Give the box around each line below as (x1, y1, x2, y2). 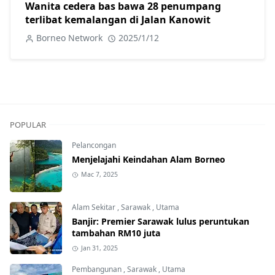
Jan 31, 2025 (80, 244, 118, 253)
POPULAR (10, 119, 46, 131)
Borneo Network (36, 32, 103, 44)
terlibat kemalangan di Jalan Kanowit (25, 13, 211, 27)
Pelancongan (72, 140, 116, 151)
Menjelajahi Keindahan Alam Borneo (72, 153, 225, 166)
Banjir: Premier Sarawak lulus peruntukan (72, 215, 249, 228)
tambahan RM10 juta (72, 227, 160, 239)
